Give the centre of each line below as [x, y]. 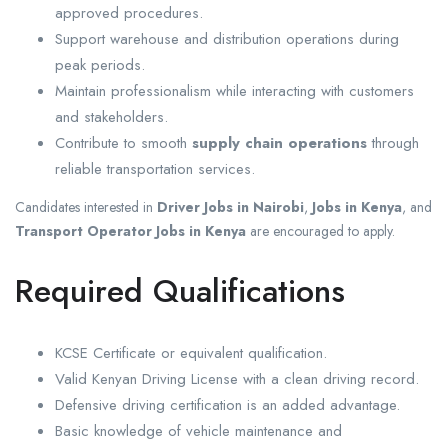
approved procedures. [129, 13]
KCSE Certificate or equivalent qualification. [191, 353]
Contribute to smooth [123, 143]
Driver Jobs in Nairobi [230, 207]
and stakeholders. [111, 117]
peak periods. [100, 65]
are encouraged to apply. [320, 231]
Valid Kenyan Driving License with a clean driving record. [237, 379]
